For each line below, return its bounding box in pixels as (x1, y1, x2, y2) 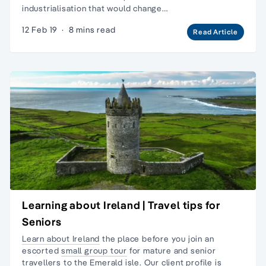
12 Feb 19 (22, 24, 58, 35)
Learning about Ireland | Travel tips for (22, 198, 220, 212)
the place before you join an (100, 233, 214, 244)
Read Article (193, 27, 238, 36)
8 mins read (68, 24, 116, 35)
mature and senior (143, 245, 216, 256)
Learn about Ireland (22, 233, 100, 244)
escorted (22, 245, 62, 256)
